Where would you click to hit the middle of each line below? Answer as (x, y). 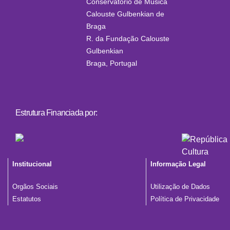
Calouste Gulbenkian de (125, 14)
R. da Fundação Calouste (128, 39)
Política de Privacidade (185, 199)
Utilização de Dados (180, 187)
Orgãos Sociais (35, 187)
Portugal (123, 63)
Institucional (32, 165)
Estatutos (27, 199)
